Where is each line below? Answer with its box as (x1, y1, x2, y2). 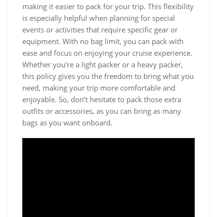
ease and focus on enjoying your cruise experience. (22, 48, 192, 58)
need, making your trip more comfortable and (22, 83, 175, 93)
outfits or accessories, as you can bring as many (22, 106, 181, 116)
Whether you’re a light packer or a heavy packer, (22, 60, 183, 70)
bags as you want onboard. (22, 118, 112, 128)
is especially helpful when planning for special (22, 13, 175, 23)
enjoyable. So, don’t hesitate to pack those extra (22, 94, 181, 105)
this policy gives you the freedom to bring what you (22, 71, 194, 81)
